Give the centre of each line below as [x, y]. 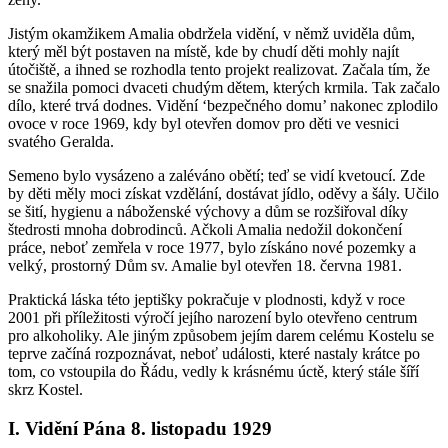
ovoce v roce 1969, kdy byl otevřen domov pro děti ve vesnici [203, 124]
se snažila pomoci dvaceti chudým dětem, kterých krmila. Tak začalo [224, 88]
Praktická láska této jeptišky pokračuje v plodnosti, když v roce [206, 300]
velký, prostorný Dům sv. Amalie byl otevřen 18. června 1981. [205, 266]
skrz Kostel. [45, 390]
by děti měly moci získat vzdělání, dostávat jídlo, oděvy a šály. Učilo [223, 194]
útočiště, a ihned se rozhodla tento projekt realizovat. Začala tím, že [219, 70]
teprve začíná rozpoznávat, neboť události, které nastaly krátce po [214, 354]
